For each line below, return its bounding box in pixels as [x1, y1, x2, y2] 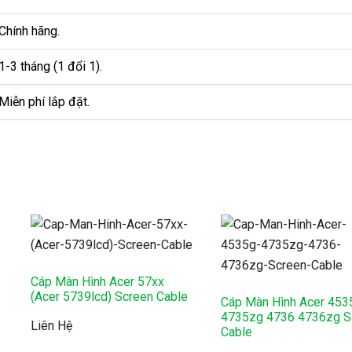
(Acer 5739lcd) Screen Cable [30, 288, 188, 304]
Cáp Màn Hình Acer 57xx [30, 273, 164, 289]
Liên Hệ [30, 317, 72, 333]
